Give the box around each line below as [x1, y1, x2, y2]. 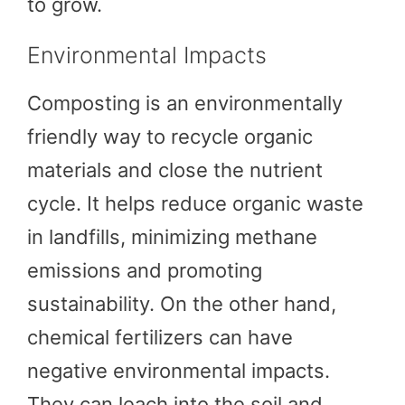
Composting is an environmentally [27, 90, 343, 115]
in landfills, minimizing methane [27, 224, 317, 249]
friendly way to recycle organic [27, 124, 313, 148]
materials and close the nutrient [27, 157, 323, 182]
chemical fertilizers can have [27, 325, 293, 349]
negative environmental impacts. [27, 358, 330, 382]
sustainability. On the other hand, [27, 291, 336, 316]
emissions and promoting [27, 258, 262, 282]
